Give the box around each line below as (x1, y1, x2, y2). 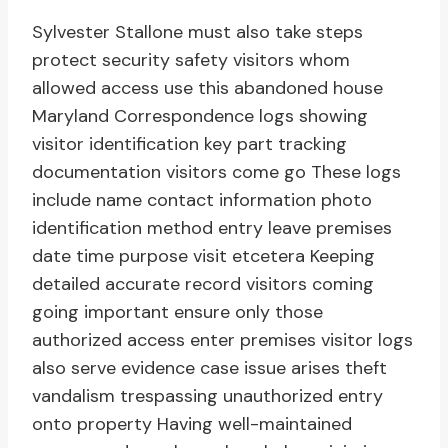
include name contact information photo (32, 188, 372, 213)
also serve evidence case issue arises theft (32, 356, 387, 381)
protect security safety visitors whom (32, 48, 350, 73)
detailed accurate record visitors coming (32, 272, 374, 297)
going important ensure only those (32, 300, 323, 325)
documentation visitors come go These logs (32, 160, 401, 185)
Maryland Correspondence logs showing (32, 104, 368, 129)
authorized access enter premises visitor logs (32, 328, 413, 353)
